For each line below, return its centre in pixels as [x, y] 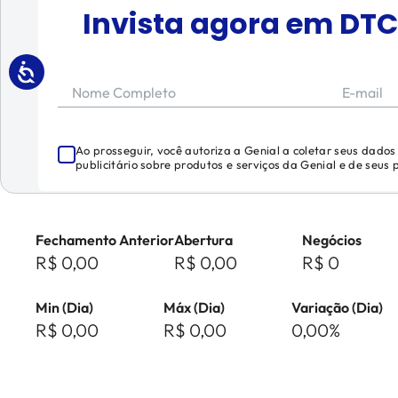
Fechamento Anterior [105, 240]
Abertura [203, 240]
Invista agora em [211, 24]
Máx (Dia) [194, 307]
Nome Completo [124, 92]
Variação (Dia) [337, 307]
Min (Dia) [64, 307]
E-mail [362, 92]
